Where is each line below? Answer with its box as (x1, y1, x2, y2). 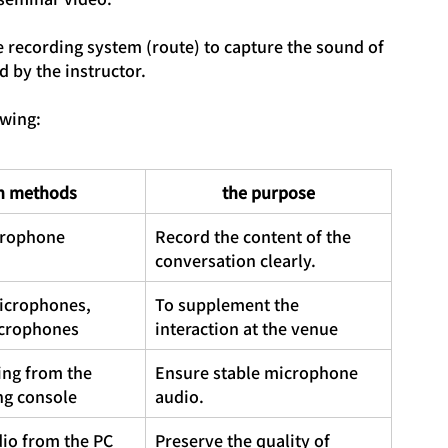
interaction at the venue (155, 315, 338, 340)
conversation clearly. (155, 247, 316, 272)
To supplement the (155, 291, 303, 316)
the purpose (221, 179, 315, 204)
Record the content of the (155, 223, 355, 248)
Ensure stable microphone (155, 359, 362, 384)
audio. (155, 383, 204, 408)
